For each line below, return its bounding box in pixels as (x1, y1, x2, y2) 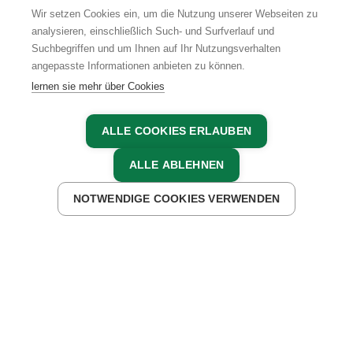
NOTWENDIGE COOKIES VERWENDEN (72, 193, 281, 205)
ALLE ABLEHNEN (128, 159, 225, 171)
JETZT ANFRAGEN (29, 203, 147, 221)
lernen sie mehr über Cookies (32, 80, 165, 92)
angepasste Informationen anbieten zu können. (32, 60, 245, 72)
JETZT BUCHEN (215, 203, 314, 221)
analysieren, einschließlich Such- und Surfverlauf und (32, 25, 274, 37)
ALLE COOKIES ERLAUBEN (101, 125, 252, 137)
